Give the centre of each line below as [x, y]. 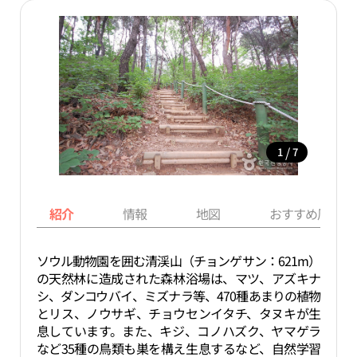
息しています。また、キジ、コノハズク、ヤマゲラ [178, 331]
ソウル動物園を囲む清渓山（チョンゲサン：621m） [178, 261]
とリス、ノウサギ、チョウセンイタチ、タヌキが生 [178, 313]
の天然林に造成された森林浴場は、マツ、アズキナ [178, 278]
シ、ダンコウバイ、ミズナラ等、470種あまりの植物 [178, 296]
